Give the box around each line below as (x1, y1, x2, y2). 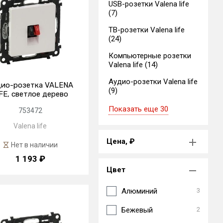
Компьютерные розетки (109, 51, 191, 60)
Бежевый (121, 206, 153, 215)
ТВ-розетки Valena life (109, 25, 185, 34)
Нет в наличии (10, 140, 58, 149)
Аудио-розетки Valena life (109, 77, 198, 86)
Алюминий (121, 187, 157, 196)
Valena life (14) (109, 60, 158, 69)
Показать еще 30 (109, 105, 168, 113)
